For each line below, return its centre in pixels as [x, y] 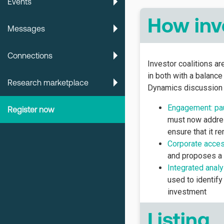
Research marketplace [48, 82]
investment [187, 192]
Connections [30, 55]
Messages [26, 28]
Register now [31, 109]
